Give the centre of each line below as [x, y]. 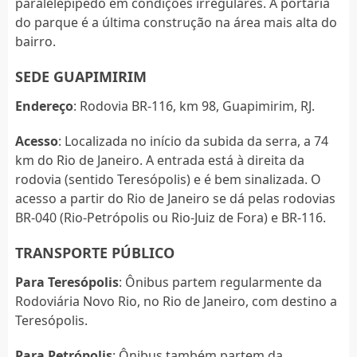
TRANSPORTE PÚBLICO [94, 253]
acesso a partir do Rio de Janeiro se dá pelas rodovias [175, 199]
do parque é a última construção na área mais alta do [176, 23]
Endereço [44, 106]
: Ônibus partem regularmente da [220, 282]
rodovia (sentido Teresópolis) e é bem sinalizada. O [168, 180]
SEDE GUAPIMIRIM [80, 77]
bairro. [35, 42]
